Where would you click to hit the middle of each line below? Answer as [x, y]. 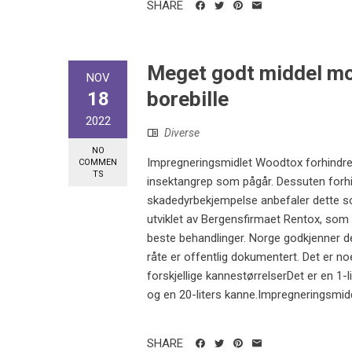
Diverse [182, 132]
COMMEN [98, 162]
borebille [188, 99]
